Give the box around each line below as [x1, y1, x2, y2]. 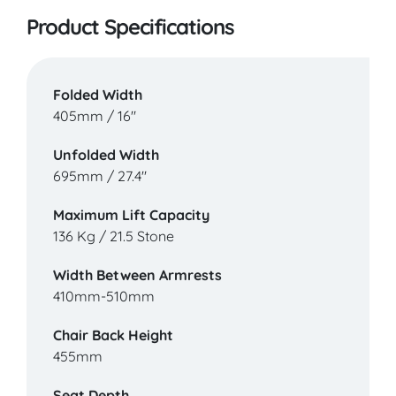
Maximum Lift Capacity [53, 206, 209, 225]
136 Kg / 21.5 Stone [53, 227, 174, 246]
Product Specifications [27, 13, 234, 41]
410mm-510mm [53, 287, 155, 306]
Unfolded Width [53, 146, 159, 164]
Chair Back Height [53, 326, 173, 345]
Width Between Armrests [53, 266, 222, 285]
